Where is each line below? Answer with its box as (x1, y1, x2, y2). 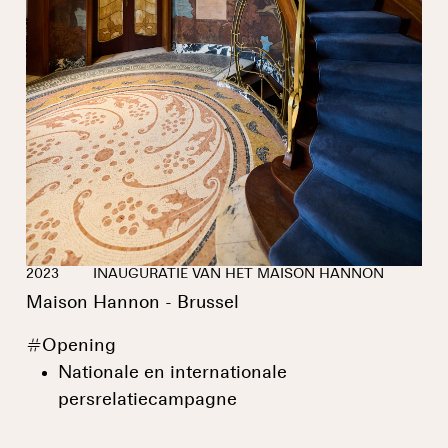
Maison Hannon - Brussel (26, 293, 239, 312)
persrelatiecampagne (58, 390, 237, 409)
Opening (42, 336, 116, 355)
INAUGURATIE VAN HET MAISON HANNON (89, 266, 384, 281)
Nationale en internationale (58, 363, 287, 382)
